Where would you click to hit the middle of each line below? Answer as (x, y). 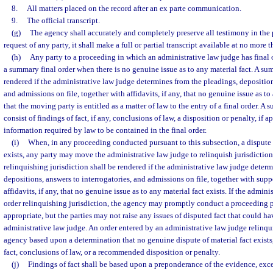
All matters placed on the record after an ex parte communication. (134, 8)
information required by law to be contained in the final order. (105, 130)
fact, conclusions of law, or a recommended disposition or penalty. (112, 252)
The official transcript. (63, 20)
